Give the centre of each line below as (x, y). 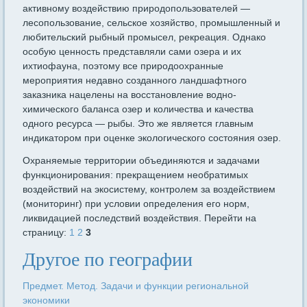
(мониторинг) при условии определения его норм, (136, 204)
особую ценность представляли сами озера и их (132, 52)
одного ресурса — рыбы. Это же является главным (138, 124)
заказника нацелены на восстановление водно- (130, 95)
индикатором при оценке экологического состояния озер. (152, 138)
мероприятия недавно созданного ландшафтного (135, 81)
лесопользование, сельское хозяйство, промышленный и (152, 23)
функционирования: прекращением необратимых (136, 175)
